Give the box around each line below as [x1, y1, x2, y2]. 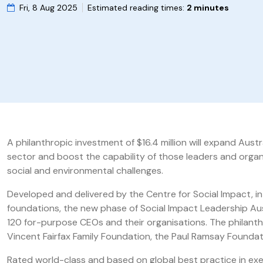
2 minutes [187, 2, 229, 13]
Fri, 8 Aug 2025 [19, 2, 77, 13]
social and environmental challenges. [7, 164, 163, 177]
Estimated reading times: [87, 2, 187, 13]
